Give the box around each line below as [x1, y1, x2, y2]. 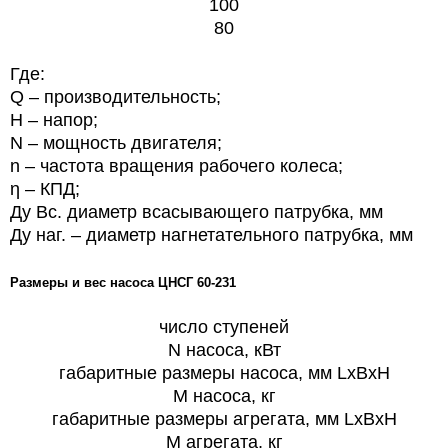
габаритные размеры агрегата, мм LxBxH [51, 408, 397, 429]
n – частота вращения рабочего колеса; [10, 155, 343, 176]
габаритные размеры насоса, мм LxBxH [58, 362, 390, 383]
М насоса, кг [172, 385, 276, 406]
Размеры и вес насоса [10, 274, 158, 290]
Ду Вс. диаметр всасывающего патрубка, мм [10, 201, 383, 222]
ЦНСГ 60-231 [158, 274, 236, 290]
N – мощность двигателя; [10, 132, 222, 153]
